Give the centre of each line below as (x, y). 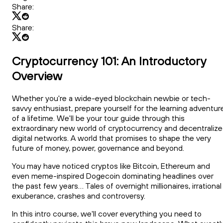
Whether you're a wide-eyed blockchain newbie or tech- (111, 98)
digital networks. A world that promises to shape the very (111, 138)
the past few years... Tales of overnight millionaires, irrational (117, 185)
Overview (37, 75)
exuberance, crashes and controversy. (81, 195)
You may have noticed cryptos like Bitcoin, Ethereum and (111, 166)
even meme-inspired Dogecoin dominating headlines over (113, 175)
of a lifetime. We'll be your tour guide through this (98, 118)
